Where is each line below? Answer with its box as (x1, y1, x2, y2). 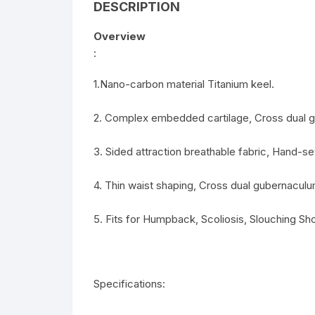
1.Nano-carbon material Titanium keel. (94, 77, 274, 91)
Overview (94, 30, 146, 44)
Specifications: (94, 277, 168, 291)
